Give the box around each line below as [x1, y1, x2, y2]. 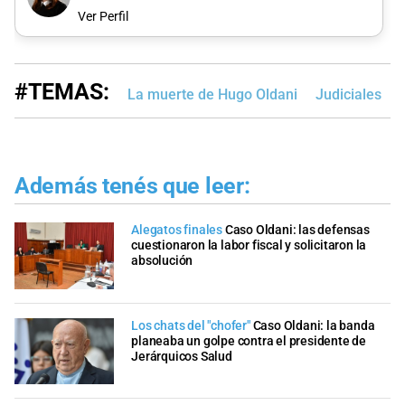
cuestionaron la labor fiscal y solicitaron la [131, 238, 367, 254]
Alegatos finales [131, 222, 222, 239]
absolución [131, 253, 193, 269]
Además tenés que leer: [14, 172, 250, 199]
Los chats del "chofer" [131, 317, 250, 334]
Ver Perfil [77, 8, 128, 24]
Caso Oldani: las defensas [224, 222, 370, 239]
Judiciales [316, 85, 381, 103]
